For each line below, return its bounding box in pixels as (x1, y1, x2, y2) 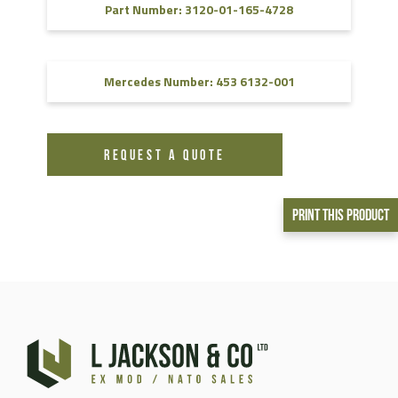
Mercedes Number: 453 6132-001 (103, 71, 295, 91)
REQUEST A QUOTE (104, 148, 226, 163)
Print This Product (292, 207, 389, 225)
